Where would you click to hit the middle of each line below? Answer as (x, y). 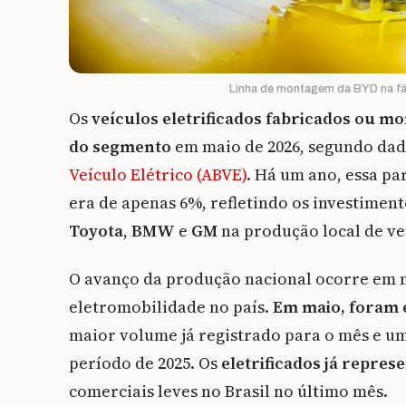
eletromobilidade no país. (171, 307)
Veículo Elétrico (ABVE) (158, 175)
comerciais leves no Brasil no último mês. (228, 391)
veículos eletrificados (177, 119)
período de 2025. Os (145, 363)
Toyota (96, 231)
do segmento (120, 147)
